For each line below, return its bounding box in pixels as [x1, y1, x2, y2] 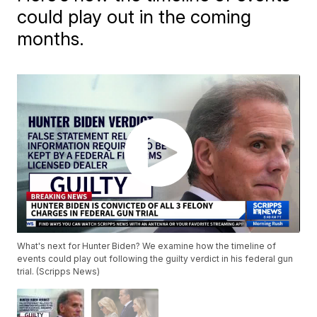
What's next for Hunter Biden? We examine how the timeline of [17, 241, 277, 252]
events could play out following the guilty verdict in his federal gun [17, 253, 294, 265]
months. [17, 28, 85, 50]
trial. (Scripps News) [17, 266, 100, 277]
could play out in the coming [17, 6, 252, 28]
